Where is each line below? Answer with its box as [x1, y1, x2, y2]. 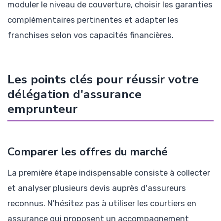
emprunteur [7, 100, 77, 117]
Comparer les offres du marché [7, 144, 168, 159]
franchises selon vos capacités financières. [7, 30, 174, 40]
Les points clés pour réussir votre [7, 71, 199, 88]
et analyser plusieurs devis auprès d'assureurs [7, 183, 186, 193]
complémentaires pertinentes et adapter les [7, 14, 179, 25]
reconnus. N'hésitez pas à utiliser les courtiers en [7, 198, 196, 208]
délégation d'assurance [7, 85, 142, 103]
